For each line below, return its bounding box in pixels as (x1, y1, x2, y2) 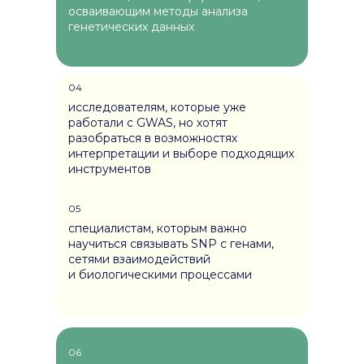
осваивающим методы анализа (68, 4, 248, 19)
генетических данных (68, 19, 194, 34)
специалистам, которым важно (68, 221, 247, 236)
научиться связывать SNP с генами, (68, 236, 274, 251)
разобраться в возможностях (68, 131, 237, 145)
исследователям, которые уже (68, 100, 246, 115)
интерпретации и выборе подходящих (68, 146, 294, 161)
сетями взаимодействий (68, 252, 210, 266)
